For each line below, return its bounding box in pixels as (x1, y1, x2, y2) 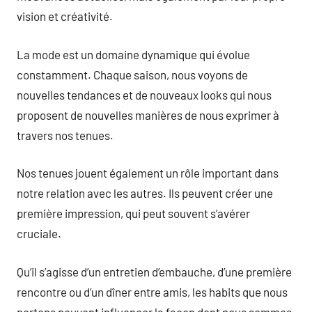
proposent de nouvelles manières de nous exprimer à (17, 107, 279, 122)
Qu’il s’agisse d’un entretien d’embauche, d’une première (17, 264, 292, 279)
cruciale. (17, 226, 61, 240)
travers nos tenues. (17, 127, 114, 142)
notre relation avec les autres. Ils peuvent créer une (17, 186, 273, 200)
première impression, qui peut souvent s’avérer (17, 206, 250, 220)
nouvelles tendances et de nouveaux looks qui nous (17, 87, 272, 102)
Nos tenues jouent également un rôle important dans (17, 166, 279, 180)
